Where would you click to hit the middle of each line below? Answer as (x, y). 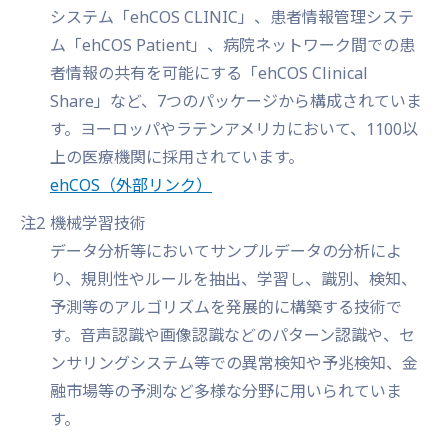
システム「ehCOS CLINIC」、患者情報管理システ (232, 17)
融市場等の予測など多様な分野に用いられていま (226, 391)
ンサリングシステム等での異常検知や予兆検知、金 (234, 363)
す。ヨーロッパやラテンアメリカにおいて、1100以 (234, 129)
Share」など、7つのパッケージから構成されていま (236, 101)
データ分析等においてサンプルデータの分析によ (226, 251)
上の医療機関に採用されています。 (177, 157)
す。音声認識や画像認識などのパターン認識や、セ (232, 335)
